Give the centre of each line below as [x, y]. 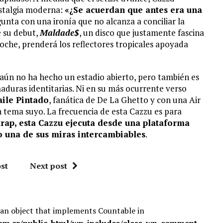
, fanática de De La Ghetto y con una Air [125, 100]
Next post [49, 166]
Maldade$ [59, 33]
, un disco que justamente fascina [142, 33]
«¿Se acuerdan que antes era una [133, 10]
